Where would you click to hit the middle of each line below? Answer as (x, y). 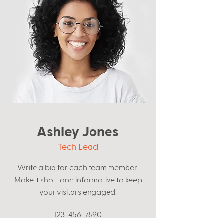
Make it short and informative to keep (78, 179)
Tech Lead (78, 146)
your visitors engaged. (78, 191)
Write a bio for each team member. (78, 167)
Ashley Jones (78, 131)
